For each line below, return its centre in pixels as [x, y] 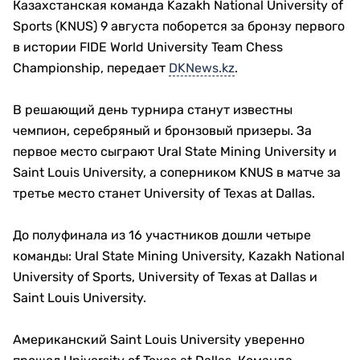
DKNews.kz [202, 67]
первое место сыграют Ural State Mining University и [175, 151]
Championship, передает [91, 67]
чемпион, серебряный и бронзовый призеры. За [162, 130]
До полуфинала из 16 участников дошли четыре [162, 235]
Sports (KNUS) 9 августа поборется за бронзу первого [179, 26]
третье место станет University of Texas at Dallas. [164, 193]
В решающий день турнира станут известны [153, 109]
